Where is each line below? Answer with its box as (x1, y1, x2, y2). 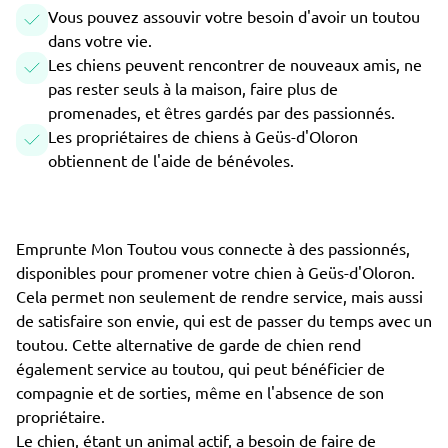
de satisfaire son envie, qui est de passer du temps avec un (16, 310, 432, 330)
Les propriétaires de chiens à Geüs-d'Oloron (48, 126, 358, 146)
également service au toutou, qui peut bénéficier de (16, 358, 385, 378)
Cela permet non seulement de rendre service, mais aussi (16, 286, 423, 306)
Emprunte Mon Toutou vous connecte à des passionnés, (16, 238, 410, 258)
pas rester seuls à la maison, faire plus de (48, 78, 338, 98)
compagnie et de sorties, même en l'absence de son (16, 382, 384, 402)
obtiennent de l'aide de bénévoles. (48, 150, 294, 170)
